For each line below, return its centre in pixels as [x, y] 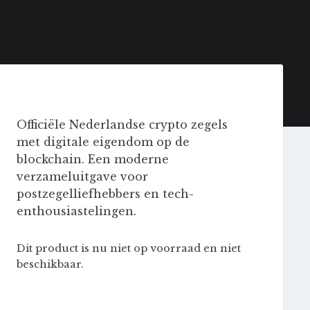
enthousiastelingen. [76, 211]
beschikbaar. [50, 264]
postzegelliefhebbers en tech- [105, 194]
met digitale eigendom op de [103, 142]
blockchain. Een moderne [92, 159]
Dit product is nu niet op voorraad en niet [128, 248]
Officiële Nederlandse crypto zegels [122, 125]
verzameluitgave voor [82, 176]
